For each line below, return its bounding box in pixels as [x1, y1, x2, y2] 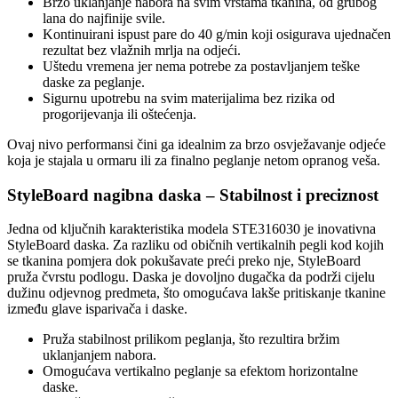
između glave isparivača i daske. [7, 301, 187, 317]
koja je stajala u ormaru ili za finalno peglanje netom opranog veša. [7, 152, 380, 168]
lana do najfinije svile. [43, 10, 165, 26]
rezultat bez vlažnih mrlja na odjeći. [43, 42, 241, 58]
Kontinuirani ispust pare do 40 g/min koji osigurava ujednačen [43, 26, 391, 42]
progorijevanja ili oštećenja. [43, 106, 196, 122]
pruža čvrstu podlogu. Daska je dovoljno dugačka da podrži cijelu [7, 269, 375, 285]
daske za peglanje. [43, 74, 145, 90]
